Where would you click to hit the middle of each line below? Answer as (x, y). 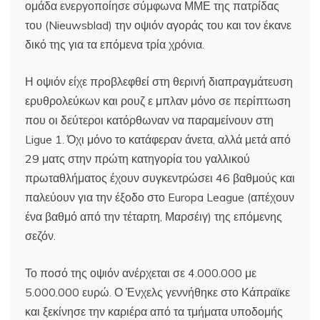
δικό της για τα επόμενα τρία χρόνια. (115, 44)
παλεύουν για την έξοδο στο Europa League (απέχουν (160, 197)
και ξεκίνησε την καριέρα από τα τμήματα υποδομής (154, 311)
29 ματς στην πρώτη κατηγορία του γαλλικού (137, 159)
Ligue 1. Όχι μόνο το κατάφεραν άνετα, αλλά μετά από (158, 139)
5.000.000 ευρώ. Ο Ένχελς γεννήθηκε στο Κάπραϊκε (157, 292)
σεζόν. (40, 236)
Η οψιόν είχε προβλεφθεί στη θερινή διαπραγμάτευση (159, 81)
